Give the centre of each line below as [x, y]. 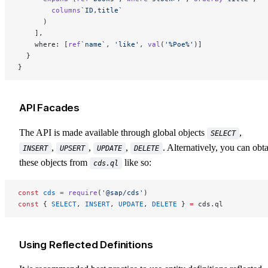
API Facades [50, 108]
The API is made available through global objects [113, 132]
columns [49, 10]
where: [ [43, 44]
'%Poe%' [179, 44]
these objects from [54, 162]
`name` [93, 44]
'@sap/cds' [123, 192]
